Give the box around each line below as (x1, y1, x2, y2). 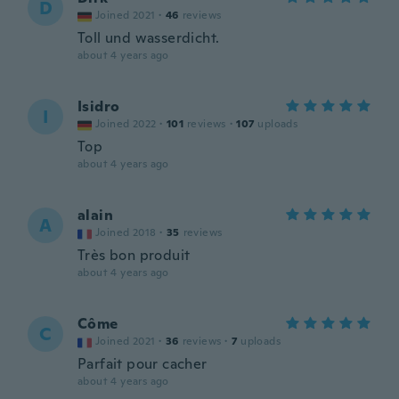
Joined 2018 (95, 225, 157, 240)
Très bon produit (77, 246, 191, 265)
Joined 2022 (95, 117, 157, 131)
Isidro (77, 97, 120, 116)
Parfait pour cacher (77, 354, 208, 373)
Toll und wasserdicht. (77, 28, 220, 47)
